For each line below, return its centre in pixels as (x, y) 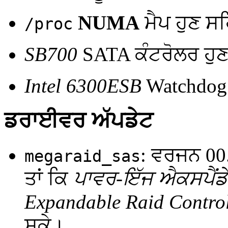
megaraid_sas (82, 156)
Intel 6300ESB (83, 85)
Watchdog (187, 85)
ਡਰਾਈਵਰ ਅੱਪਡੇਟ (79, 120)
